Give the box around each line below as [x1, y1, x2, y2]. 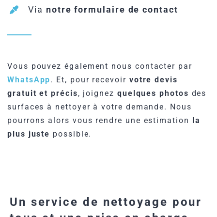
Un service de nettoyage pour [9, 195, 202, 209]
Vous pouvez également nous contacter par [7, 62, 192, 71]
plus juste [7, 129, 50, 139]
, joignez [77, 89, 117, 98]
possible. [50, 129, 92, 139]
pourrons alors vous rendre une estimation [7, 116, 192, 125]
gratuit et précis [7, 89, 78, 98]
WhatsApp [7, 75, 51, 85]
